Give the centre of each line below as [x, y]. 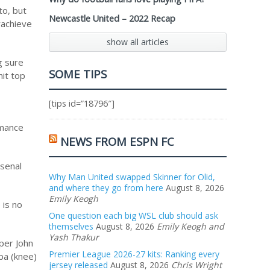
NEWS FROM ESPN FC [117, 141]
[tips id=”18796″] [82, 103]
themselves [71, 226]
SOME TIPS [78, 74]
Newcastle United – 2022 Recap [112, 18]
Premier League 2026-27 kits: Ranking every [134, 254]
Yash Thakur [74, 237]
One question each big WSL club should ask [133, 215]
